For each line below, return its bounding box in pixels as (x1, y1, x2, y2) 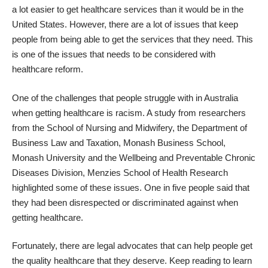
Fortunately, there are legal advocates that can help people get (12, 240, 252, 251)
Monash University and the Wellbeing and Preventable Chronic (12, 152, 255, 163)
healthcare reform (12, 64, 81, 75)
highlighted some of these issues (12, 182, 139, 193)
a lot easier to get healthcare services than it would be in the (12, 4, 243, 15)
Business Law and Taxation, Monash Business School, (12, 137, 226, 148)
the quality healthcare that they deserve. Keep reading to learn (12, 255, 252, 266)
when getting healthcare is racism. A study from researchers (12, 107, 246, 118)
